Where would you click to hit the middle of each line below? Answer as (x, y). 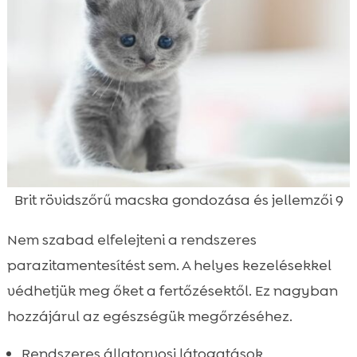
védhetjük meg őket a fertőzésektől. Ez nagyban (172, 290)
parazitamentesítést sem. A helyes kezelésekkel (169, 265)
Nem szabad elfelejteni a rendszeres (131, 239)
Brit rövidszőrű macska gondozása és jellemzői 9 (178, 200)
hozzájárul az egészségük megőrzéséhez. (149, 316)
